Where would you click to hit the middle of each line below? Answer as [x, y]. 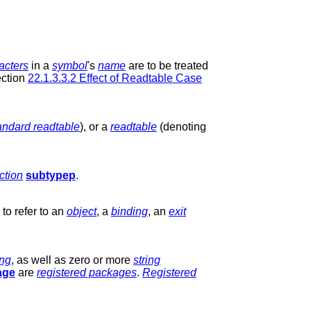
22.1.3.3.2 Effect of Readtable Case [115, 78]
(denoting [182, 126]
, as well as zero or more [72, 260]
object [82, 211]
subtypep [51, 175]
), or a [95, 126]
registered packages [87, 272]
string [147, 260]
